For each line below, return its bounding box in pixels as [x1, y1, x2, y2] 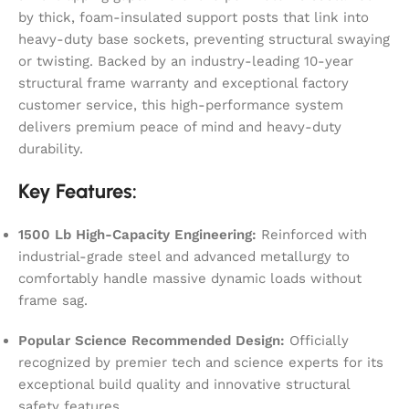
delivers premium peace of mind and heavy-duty [18, 118, 341, 135]
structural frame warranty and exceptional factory [18, 74, 349, 91]
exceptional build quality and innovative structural [18, 375, 350, 393]
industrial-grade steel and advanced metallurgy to [18, 247, 350, 265]
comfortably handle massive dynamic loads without [18, 269, 362, 287]
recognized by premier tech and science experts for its [18, 353, 383, 371]
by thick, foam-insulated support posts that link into [18, 8, 369, 26]
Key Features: [18, 178, 137, 204]
